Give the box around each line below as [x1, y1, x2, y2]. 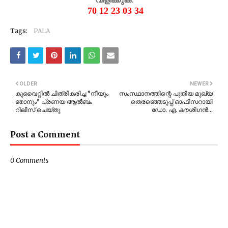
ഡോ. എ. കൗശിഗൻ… [152, 106, 213, 114]
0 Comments [10, 156, 48, 165]
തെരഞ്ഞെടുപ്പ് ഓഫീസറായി [131, 98, 213, 106]
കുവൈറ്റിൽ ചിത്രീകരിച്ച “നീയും [15, 90, 108, 98]
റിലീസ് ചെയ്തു [15, 106, 60, 114]
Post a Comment [10, 129, 80, 140]
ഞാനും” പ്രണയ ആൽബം [15, 98, 92, 106]
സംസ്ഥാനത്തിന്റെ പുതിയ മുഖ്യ [119, 90, 213, 98]
